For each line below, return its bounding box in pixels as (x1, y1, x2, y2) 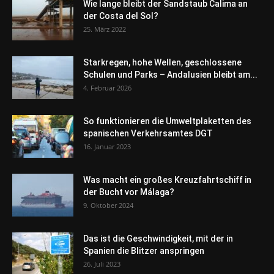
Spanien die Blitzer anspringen (83, 246, 204, 256)
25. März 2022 (83, 24, 126, 34)
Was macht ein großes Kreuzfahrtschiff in (83, 175, 251, 185)
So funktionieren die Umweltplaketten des (83, 116, 251, 127)
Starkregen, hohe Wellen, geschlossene (83, 57, 242, 68)
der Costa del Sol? (83, 11, 158, 21)
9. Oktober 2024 (83, 201, 133, 210)
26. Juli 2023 (83, 259, 120, 269)
